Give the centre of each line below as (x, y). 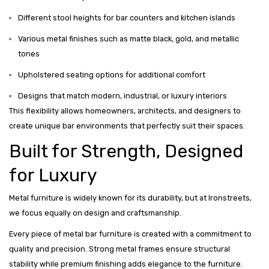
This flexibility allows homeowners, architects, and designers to (125, 111)
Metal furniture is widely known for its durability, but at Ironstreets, (130, 198)
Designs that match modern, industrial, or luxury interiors (122, 96)
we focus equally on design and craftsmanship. (95, 213)
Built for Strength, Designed (126, 152)
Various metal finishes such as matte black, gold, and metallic (128, 39)
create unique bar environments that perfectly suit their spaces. (127, 126)
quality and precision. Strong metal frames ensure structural (119, 249)
